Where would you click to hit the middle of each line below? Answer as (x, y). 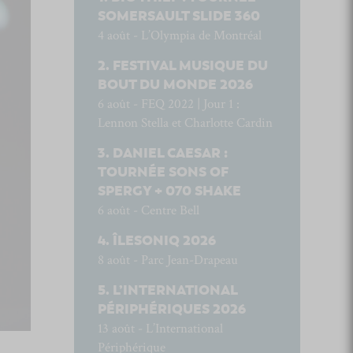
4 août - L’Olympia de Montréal (179, 35)
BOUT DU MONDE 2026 (175, 85)
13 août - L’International (160, 329)
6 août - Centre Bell (148, 210)
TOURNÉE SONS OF (163, 172)
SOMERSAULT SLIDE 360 (178, 16)
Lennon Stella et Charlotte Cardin (185, 123)
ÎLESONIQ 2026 (164, 241)
